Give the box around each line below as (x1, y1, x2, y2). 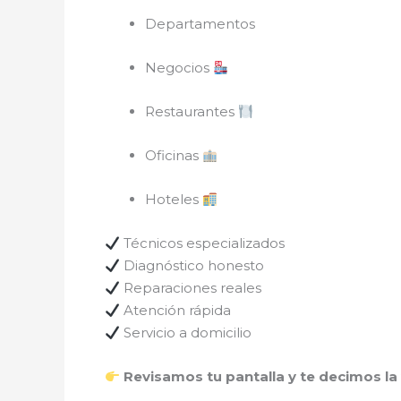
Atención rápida (120, 302, 232, 319)
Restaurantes (145, 103, 238, 120)
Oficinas (145, 147, 202, 164)
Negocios (145, 59, 213, 76)
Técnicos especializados (120, 235, 286, 252)
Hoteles (145, 191, 202, 208)
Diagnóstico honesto (120, 257, 265, 274)
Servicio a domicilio (120, 324, 252, 341)
